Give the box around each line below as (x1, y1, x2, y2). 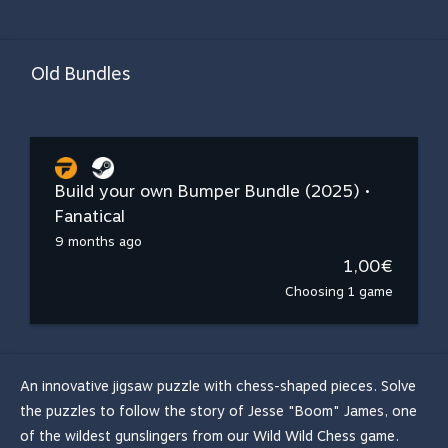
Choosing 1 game (285, 284, 393, 299)
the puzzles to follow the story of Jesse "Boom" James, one (20, 403, 417, 419)
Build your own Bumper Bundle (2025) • (55, 181, 370, 201)
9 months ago (55, 234, 142, 249)
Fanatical (55, 206, 125, 226)
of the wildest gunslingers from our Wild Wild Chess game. (20, 428, 399, 444)
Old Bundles (31, 63, 130, 84)
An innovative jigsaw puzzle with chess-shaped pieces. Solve (20, 378, 416, 394)
